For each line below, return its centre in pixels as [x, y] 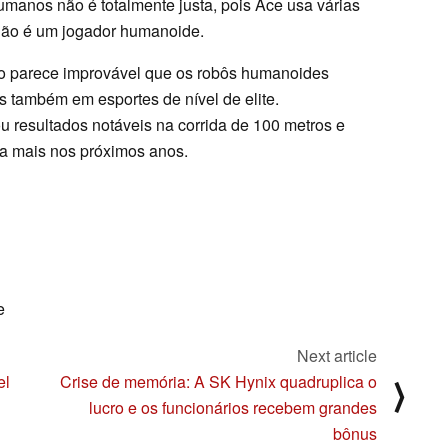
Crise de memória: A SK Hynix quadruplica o [218, 382]
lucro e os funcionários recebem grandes [233, 408]
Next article [337, 356]
